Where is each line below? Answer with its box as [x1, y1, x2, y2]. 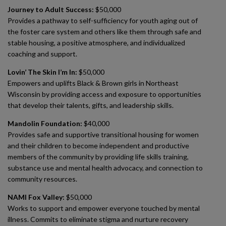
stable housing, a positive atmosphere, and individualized [8, 38, 185, 47]
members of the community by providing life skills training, [8, 152, 189, 161]
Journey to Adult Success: [8, 5, 94, 14]
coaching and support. [8, 49, 77, 58]
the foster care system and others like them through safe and [8, 27, 201, 36]
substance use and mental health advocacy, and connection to [8, 163, 203, 172]
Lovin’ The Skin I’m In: [8, 68, 77, 76]
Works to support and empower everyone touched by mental [8, 204, 200, 212]
